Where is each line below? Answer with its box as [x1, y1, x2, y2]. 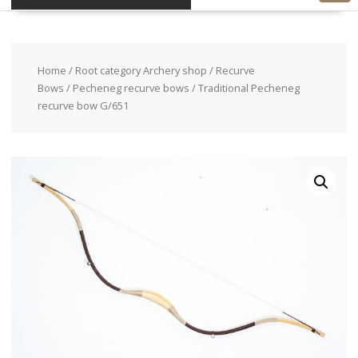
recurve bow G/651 [37, 97, 129, 113]
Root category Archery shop [74, 62, 207, 78]
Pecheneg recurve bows [72, 80, 189, 95]
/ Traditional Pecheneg [189, 80, 300, 95]
